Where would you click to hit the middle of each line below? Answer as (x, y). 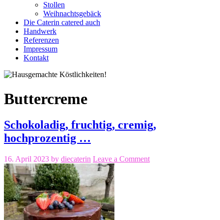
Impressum (41, 49)
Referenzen (41, 40)
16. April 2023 (27, 159)
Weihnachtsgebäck (72, 14)
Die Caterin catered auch (62, 23)
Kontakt (36, 58)
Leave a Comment (121, 159)
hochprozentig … (47, 138)
